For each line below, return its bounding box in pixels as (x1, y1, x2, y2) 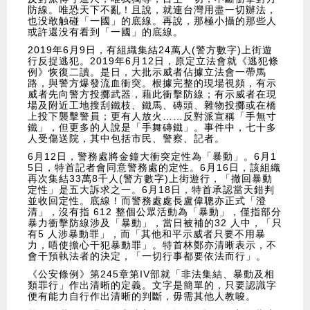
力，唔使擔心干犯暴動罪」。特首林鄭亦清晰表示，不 (28, 239, 277, 251)
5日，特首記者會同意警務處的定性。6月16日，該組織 (28, 162, 281, 174)
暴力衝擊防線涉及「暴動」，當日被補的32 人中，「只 (28, 217, 282, 229)
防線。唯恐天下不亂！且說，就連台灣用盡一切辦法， (28, 4, 277, 16)
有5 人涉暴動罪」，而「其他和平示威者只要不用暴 (28, 228, 266, 240)
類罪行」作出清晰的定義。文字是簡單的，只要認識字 (28, 280, 277, 291)
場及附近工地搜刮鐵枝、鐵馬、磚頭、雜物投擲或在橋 (28, 100, 277, 111)
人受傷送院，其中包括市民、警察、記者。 (28, 133, 225, 145)
